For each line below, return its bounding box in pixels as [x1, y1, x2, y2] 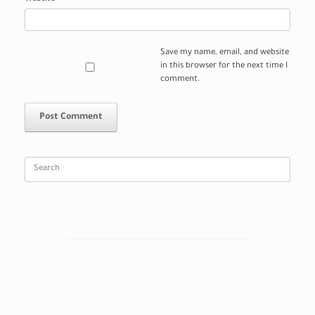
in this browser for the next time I [160, 62, 288, 72]
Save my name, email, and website [160, 49, 289, 58]
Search [24, 158, 50, 168]
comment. [160, 75, 200, 85]
